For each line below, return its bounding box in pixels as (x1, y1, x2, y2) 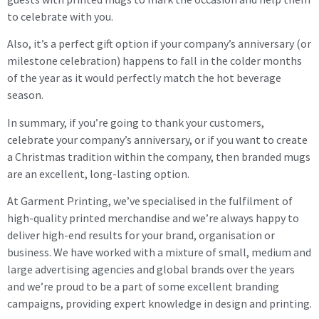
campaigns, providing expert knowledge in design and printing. (7, 296, 312, 311)
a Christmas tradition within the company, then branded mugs (7, 149, 310, 164)
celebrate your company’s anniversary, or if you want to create (7, 132, 308, 147)
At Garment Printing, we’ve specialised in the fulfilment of (7, 194, 293, 209)
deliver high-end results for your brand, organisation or (7, 228, 275, 243)
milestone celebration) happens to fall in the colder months (7, 53, 302, 68)
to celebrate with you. (7, 9, 113, 24)
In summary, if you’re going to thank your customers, (7, 115, 264, 130)
